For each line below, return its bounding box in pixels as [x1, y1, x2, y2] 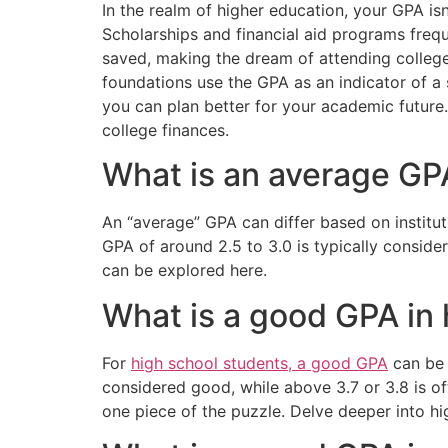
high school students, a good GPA [131, 352, 388, 373]
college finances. [102, 119, 229, 140]
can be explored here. [102, 260, 267, 281]
